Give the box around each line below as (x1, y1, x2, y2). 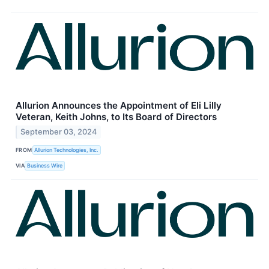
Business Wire (27, 162, 63, 169)
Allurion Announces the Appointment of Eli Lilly (16, 99, 222, 111)
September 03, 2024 (20, 127, 97, 137)
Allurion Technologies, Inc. (34, 146, 99, 153)
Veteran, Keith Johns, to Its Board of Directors (16, 110, 217, 122)
